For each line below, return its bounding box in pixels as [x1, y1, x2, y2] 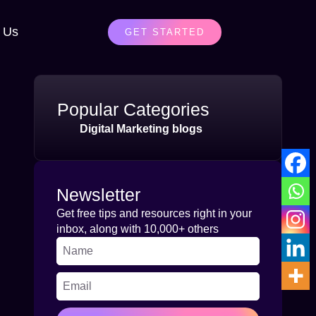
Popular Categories [57, 99, 209, 119]
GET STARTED [125, 26, 205, 37]
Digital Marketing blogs [79, 123, 202, 135]
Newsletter [56, 185, 140, 205]
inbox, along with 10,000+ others [56, 223, 219, 235]
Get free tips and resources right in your [56, 207, 252, 219]
